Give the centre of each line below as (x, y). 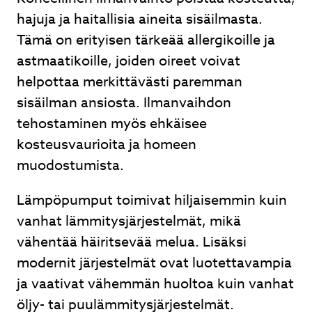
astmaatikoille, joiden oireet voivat (128, 61)
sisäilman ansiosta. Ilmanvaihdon (124, 103)
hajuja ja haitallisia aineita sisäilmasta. (140, 19)
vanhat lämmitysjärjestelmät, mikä (129, 221)
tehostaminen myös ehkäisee (112, 124)
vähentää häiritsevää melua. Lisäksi (132, 242)
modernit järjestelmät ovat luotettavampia (154, 263)
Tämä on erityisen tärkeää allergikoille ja (146, 40)
